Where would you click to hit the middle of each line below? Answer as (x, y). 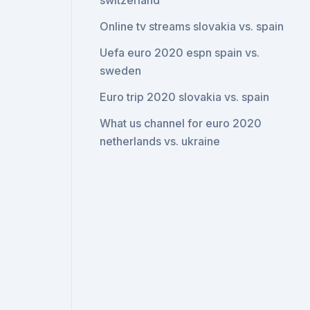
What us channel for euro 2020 (181, 123)
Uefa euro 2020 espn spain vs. (180, 53)
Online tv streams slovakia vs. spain (192, 26)
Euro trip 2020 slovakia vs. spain (185, 97)
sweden (121, 71)
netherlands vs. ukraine (160, 141)
